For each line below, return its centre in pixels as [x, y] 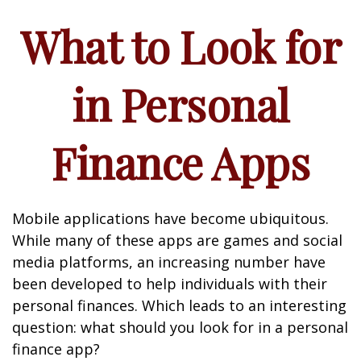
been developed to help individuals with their [170, 284]
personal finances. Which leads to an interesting [179, 305]
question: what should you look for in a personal [180, 327]
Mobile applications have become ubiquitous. [170, 218]
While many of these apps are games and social [177, 240]
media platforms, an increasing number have [169, 262]
